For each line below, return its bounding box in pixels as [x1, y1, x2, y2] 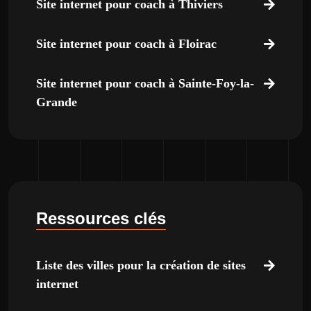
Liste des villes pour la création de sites [36, 258, 246, 272]
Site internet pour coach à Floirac [36, 37, 217, 51]
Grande [36, 95, 77, 109]
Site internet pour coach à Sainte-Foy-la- [36, 76, 254, 90]
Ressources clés [36, 209, 166, 228]
